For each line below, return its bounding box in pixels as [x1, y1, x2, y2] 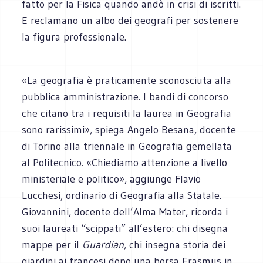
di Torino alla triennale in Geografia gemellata [22, 139, 232, 153]
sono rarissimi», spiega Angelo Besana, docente [22, 123, 237, 136]
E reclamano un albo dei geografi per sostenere [22, 14, 239, 27]
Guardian [82, 238, 124, 251]
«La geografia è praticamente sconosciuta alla [22, 73, 232, 87]
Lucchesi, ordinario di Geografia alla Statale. [22, 188, 222, 202]
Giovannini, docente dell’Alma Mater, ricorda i [22, 205, 228, 218]
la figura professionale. [22, 30, 127, 43]
